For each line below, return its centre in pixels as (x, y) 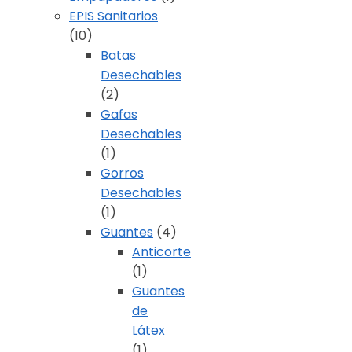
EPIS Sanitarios (114, 16)
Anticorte (161, 252)
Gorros (122, 174)
